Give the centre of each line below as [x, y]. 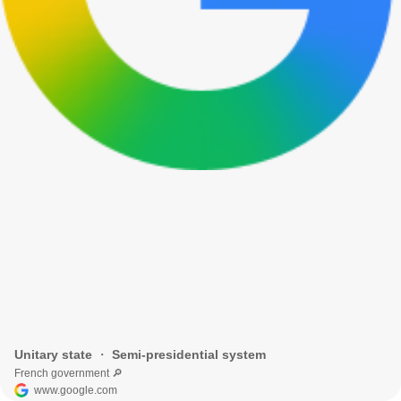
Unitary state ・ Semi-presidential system [140, 354]
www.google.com [76, 390]
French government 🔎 [68, 373]
